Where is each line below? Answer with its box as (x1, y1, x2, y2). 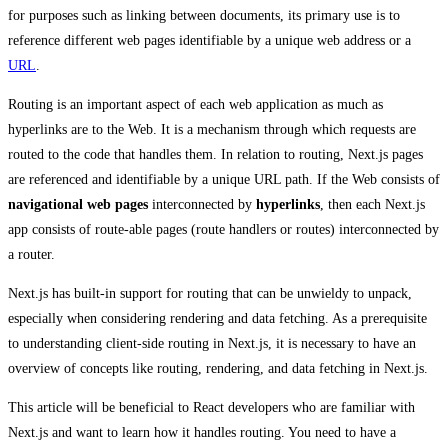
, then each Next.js (320, 197, 425, 213)
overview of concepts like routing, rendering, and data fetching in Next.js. (8, 361, 428, 377)
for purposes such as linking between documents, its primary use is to (8, 8, 400, 24)
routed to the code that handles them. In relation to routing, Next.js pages (8, 147, 423, 163)
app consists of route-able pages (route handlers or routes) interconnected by (8, 222, 439, 238)
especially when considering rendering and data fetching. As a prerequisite (8, 311, 427, 327)
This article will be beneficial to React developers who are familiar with (8, 400, 415, 416)
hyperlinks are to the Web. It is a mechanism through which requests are (8, 122, 416, 138)
